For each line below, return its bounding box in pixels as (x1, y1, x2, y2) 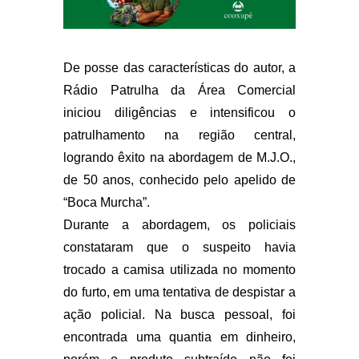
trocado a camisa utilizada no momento (63, 263, 296, 277)
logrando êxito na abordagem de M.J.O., (63, 151, 296, 165)
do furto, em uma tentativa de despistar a (63, 285, 296, 300)
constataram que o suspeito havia (63, 240, 296, 255)
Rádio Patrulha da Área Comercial (63, 83, 296, 98)
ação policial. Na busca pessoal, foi (63, 308, 296, 322)
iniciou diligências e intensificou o (63, 106, 296, 120)
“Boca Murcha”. (63, 196, 150, 210)
